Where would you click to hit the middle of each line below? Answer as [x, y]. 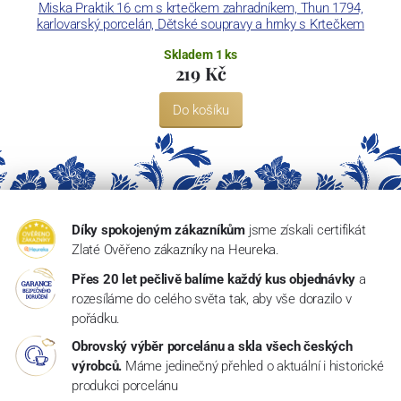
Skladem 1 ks [200, 54]
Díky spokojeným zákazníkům [158, 230]
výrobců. [97, 367]
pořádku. [96, 319]
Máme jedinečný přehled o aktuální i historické [254, 367]
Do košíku [200, 110]
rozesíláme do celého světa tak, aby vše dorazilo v [211, 299]
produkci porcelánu [124, 386]
